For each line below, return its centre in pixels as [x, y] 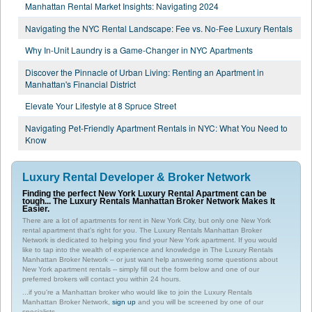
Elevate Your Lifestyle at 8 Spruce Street [101, 105]
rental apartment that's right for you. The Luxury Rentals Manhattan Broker [142, 230]
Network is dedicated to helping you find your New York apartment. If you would [150, 240]
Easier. [36, 208]
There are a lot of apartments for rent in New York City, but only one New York [147, 220]
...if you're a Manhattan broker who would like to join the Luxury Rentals [137, 292]
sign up [124, 302]
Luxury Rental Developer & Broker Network [136, 177]
